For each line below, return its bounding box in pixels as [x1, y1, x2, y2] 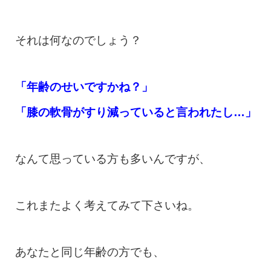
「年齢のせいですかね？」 [15, 80, 153, 93]
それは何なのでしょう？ [15, 34, 142, 47]
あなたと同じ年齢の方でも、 [15, 246, 165, 258]
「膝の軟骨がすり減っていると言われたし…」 [15, 106, 256, 119]
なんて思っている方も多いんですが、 [15, 152, 211, 165]
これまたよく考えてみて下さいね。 [15, 199, 199, 212]
